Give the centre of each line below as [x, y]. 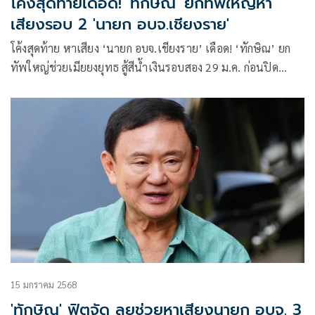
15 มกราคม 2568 [44, 284]
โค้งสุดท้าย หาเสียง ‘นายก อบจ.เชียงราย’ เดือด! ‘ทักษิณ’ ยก [150, 48]
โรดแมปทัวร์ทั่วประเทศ [66, 86]
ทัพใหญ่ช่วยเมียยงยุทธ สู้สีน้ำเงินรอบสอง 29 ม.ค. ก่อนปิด [144, 67]
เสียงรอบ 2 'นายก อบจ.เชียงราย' [120, 24]
